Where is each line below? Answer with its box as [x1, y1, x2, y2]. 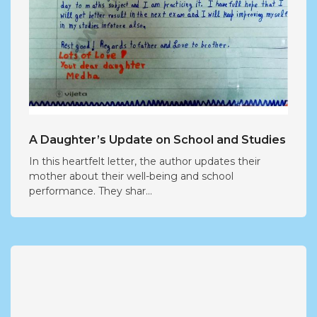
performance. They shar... [29, 184, 152, 197]
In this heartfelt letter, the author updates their [29, 154, 260, 168]
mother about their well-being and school [29, 169, 234, 183]
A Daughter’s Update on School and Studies [29, 132, 286, 146]
